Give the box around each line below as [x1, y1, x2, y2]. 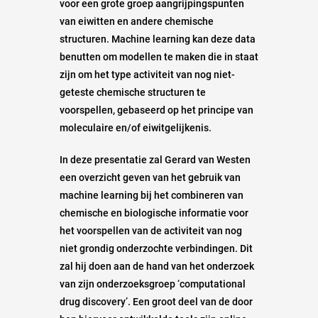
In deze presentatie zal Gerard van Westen [60, 153, 251, 165]
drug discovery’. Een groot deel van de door [60, 295, 253, 307]
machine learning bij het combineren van [60, 189, 243, 201]
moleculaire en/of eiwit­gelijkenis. [60, 121, 212, 133]
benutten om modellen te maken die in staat [60, 50, 258, 62]
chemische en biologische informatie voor [60, 207, 248, 219]
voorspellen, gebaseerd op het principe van [60, 104, 253, 116]
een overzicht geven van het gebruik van [60, 171, 241, 183]
